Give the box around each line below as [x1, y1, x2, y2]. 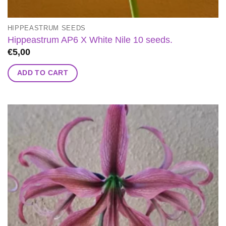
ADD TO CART [17, 69, 69, 77]
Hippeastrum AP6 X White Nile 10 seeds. [7, 35, 173, 45]
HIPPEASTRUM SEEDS [7, 24, 86, 32]
